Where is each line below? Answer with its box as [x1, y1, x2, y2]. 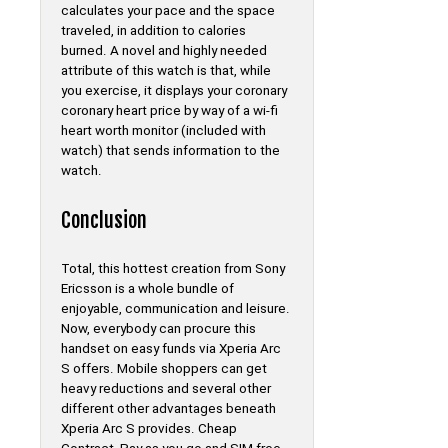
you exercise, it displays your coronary [61, 82, 287, 98]
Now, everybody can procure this [61, 321, 256, 337]
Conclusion [61, 207, 147, 233]
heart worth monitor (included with [61, 122, 266, 138]
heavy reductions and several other [61, 381, 271, 397]
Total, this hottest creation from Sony [61, 261, 285, 277]
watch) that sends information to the [61, 142, 280, 158]
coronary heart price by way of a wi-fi [61, 102, 278, 118]
